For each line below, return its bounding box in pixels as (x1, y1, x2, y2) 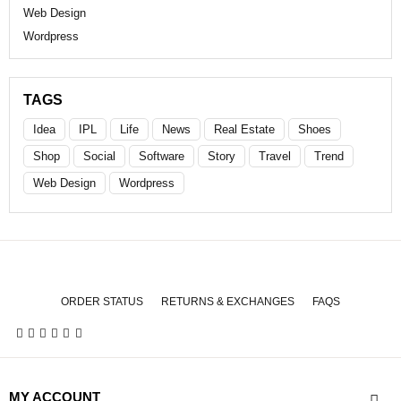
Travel (259, 149, 291, 163)
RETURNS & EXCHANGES (161, 294, 294, 308)
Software (139, 149, 184, 163)
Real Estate (214, 122, 275, 136)
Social (83, 149, 115, 163)
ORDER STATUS (61, 294, 143, 308)
